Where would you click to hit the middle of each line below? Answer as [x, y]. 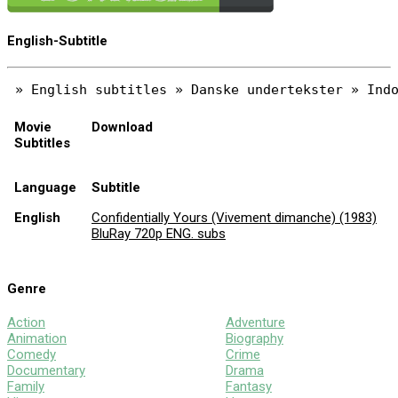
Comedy [32, 354]
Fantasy [248, 386]
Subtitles [42, 143]
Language [45, 187]
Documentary [46, 370]
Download [122, 127]
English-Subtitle [57, 40]
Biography [254, 338]
